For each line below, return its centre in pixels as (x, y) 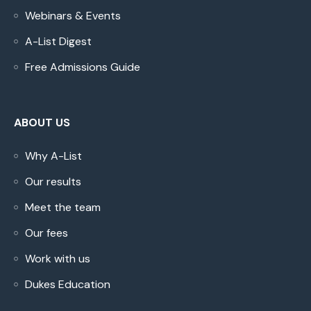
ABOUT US (42, 123)
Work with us (58, 259)
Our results (53, 182)
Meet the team (63, 208)
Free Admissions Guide (83, 67)
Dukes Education (68, 285)
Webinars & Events (73, 16)
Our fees (47, 233)
